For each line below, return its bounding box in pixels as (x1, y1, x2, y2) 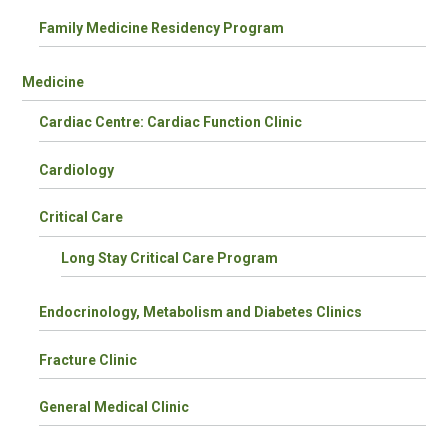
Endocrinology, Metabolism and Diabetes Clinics (39, 304, 363, 321)
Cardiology (39, 161, 115, 178)
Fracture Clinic (39, 351, 138, 368)
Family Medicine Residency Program (39, 19, 285, 36)
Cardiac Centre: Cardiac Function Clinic (39, 114, 303, 131)
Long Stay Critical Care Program (61, 249, 279, 266)
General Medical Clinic (39, 399, 190, 416)
